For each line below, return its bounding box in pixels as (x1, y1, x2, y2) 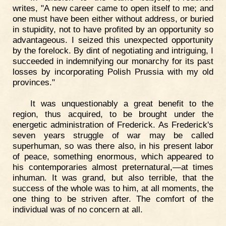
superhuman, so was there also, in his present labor (13, 141, 213, 151)
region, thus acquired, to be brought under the (13, 109, 213, 120)
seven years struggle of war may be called (13, 130, 213, 141)
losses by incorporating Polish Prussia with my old (13, 67, 213, 77)
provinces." (13, 77, 55, 88)
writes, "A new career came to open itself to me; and (13, 3, 213, 14)
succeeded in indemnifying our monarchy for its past (13, 56, 213, 67)
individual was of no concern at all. (13, 204, 143, 215)
